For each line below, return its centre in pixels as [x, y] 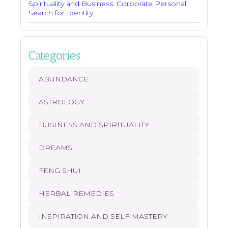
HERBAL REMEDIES [76, 194]
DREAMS [55, 148]
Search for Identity [61, 13]
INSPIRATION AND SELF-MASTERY [103, 217]
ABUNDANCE [64, 79]
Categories [54, 56]
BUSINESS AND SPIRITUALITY [94, 125]
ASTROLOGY [62, 102]
